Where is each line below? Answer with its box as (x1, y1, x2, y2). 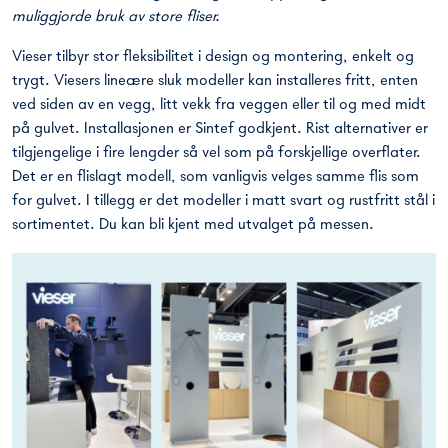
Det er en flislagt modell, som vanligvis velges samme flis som (12, 169, 419, 186)
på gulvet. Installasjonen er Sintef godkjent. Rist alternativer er (12, 121, 428, 138)
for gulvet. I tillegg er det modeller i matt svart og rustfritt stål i (12, 193, 435, 210)
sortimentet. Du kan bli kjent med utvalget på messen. (12, 217, 374, 234)
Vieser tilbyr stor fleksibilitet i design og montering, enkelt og (12, 49, 414, 66)
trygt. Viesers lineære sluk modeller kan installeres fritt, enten (12, 73, 418, 90)
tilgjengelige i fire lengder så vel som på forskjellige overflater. (12, 145, 421, 162)
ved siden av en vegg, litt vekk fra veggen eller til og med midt (12, 97, 426, 114)
